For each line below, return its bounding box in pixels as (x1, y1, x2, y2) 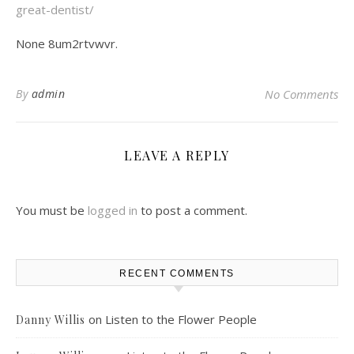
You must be (16, 201, 88, 218)
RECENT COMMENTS (119, 267, 235, 279)
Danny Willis (16, 311, 85, 327)
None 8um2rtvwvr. (16, 35, 118, 51)
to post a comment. (137, 201, 247, 218)
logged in (88, 201, 137, 218)
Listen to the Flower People (105, 311, 257, 327)
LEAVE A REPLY (124, 146, 230, 164)
